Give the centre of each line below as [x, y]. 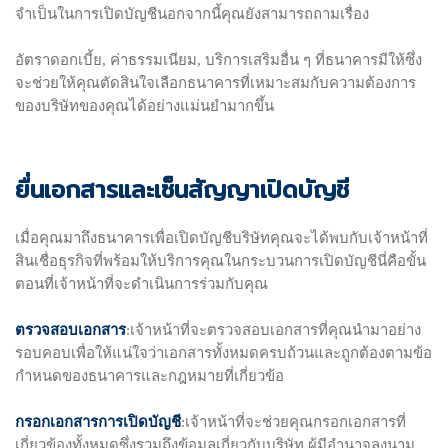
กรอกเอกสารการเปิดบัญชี [98, 420]
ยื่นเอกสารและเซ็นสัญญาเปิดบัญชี [182, 188]
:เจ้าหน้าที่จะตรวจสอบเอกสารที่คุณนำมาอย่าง [273, 329]
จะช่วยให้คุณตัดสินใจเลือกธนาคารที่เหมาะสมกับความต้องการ [215, 82]
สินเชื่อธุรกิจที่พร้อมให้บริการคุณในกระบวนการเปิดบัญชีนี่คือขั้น [220, 260]
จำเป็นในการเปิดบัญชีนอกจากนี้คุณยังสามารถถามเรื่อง [192, 13]
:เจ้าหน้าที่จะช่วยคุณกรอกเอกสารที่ [293, 421]
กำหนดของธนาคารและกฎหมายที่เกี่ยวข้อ [149, 375]
